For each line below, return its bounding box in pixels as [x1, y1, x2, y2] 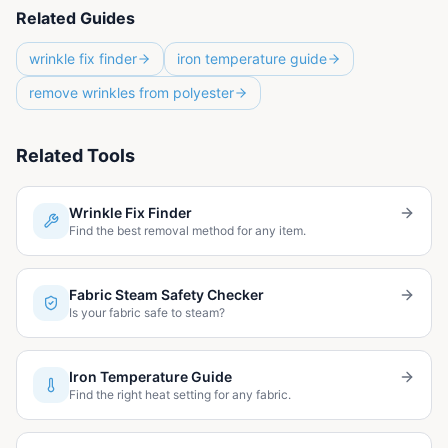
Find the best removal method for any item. [69, 222, 306, 238]
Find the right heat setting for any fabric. [69, 386, 291, 402]
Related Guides [16, 7, 135, 28]
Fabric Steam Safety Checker [69, 285, 264, 303]
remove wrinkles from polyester [29, 83, 234, 101]
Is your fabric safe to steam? [69, 304, 225, 320]
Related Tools [16, 144, 135, 166]
